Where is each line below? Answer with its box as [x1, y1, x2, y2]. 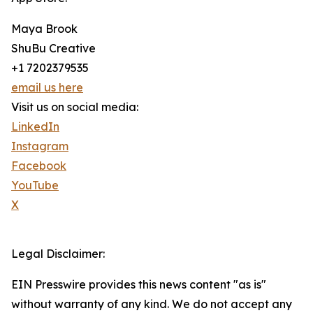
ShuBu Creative [11, 41, 96, 56]
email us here [11, 80, 83, 95]
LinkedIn [11, 119, 59, 134]
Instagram [11, 139, 68, 154]
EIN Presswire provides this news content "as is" [11, 277, 266, 292]
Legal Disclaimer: [11, 247, 105, 261]
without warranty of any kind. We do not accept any [11, 297, 292, 312]
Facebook [11, 159, 66, 173]
